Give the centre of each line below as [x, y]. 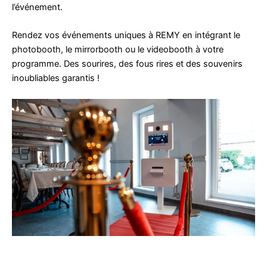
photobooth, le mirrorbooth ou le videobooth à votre [118, 49]
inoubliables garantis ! [56, 78]
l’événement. [37, 7]
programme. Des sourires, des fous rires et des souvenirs [127, 63]
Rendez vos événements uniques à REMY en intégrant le [126, 35]
